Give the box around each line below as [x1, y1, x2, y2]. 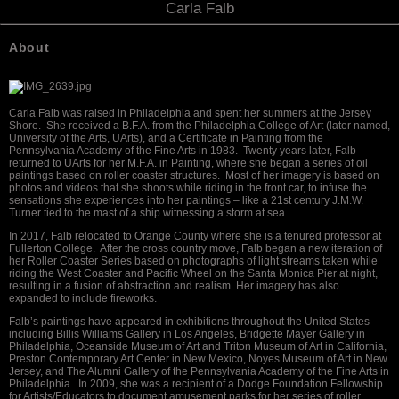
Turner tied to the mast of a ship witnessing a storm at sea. [9, 207, 290, 219]
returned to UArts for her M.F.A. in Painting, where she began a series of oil [9, 157, 368, 169]
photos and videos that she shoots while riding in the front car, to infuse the [9, 182, 367, 194]
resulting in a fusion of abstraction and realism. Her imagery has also [9, 280, 339, 292]
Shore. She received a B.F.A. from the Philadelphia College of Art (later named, [9, 119, 390, 132]
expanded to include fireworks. [9, 292, 159, 305]
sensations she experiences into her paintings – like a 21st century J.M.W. [9, 194, 363, 207]
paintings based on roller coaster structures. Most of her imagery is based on [9, 169, 379, 182]
